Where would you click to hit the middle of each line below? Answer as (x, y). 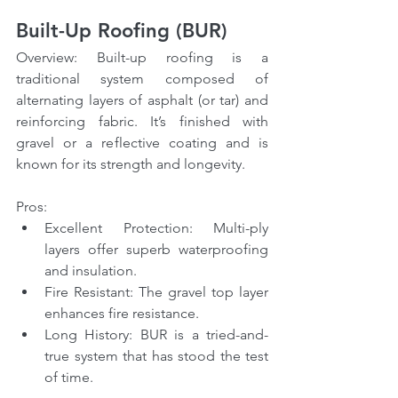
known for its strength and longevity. (131, 164)
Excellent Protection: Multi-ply (156, 228)
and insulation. (91, 271)
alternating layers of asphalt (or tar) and (142, 100)
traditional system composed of (142, 79)
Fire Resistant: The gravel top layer (156, 292)
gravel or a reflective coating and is (142, 143)
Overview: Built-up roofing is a (142, 58)
